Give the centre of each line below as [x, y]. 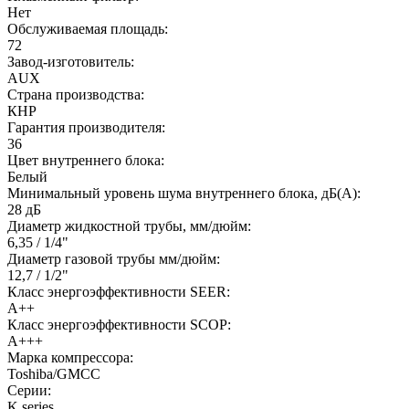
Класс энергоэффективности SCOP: [119, 324]
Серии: [29, 390]
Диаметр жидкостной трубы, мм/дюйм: [129, 225]
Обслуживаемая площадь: [88, 28]
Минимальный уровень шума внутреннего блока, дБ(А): [184, 193]
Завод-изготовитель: [71, 61]
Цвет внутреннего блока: [86, 160]
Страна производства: [76, 94]
